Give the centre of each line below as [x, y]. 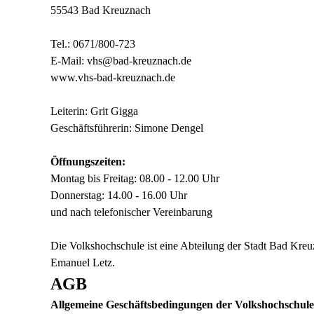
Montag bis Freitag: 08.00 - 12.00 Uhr [135, 178]
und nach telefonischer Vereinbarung [131, 212]
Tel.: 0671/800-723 [93, 44]
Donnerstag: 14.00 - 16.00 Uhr [119, 195]
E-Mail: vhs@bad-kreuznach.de [121, 61]
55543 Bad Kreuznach [101, 10]
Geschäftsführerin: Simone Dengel [127, 128]
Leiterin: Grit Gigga [94, 111]
